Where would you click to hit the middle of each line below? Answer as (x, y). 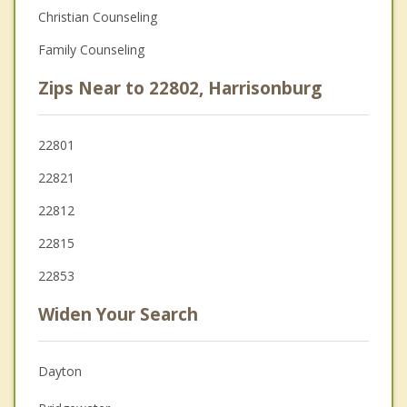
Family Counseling (91, 49)
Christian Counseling (98, 16)
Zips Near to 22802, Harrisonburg (180, 88)
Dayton (60, 371)
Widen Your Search (118, 314)
